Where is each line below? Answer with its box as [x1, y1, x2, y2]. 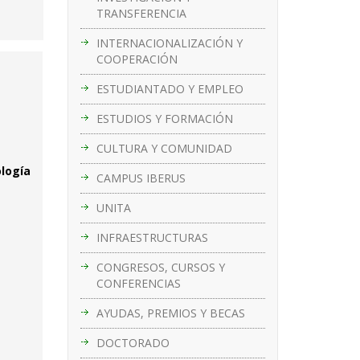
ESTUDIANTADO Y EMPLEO [96, 80, 243, 96]
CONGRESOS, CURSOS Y [96, 259, 225, 275]
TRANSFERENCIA [96, 5, 186, 21]
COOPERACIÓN [96, 51, 178, 67]
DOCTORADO [96, 334, 170, 350]
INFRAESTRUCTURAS [96, 229, 208, 245]
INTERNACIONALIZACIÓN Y [96, 35, 243, 51]
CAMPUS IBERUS [96, 170, 186, 186]
